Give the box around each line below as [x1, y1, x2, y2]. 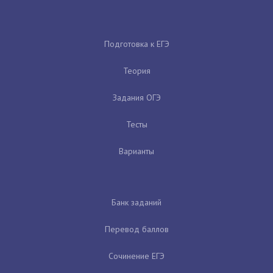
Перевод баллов [104, 223, 169, 235]
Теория [122, 65, 151, 76]
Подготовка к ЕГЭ [104, 38, 169, 49]
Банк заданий [112, 196, 161, 208]
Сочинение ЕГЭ [108, 250, 165, 261]
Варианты [119, 145, 154, 157]
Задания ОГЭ [112, 91, 161, 103]
